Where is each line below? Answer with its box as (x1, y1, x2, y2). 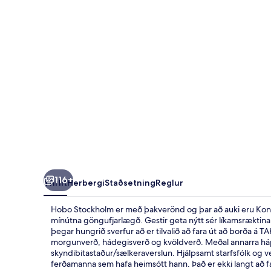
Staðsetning (105, 177, 155, 188)
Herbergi (67, 177, 105, 188)
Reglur (155, 177, 183, 188)
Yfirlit (44, 177, 67, 188)
